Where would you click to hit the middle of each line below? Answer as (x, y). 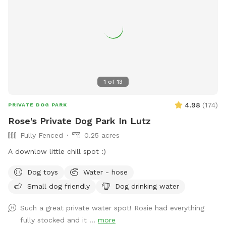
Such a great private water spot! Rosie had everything (112, 208)
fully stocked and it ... (59, 220)
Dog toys (43, 172)
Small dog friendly (59, 186)
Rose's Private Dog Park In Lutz (79, 121)
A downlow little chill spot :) (57, 151)
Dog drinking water (147, 186)
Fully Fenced (42, 135)
